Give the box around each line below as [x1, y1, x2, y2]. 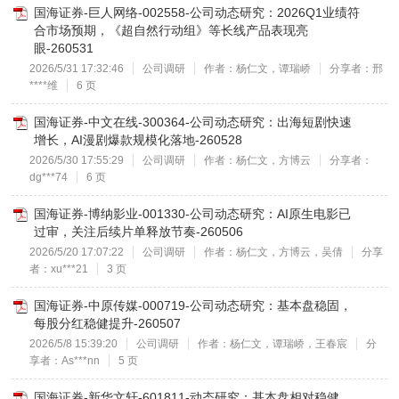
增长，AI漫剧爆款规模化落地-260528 [34, 133, 243, 147]
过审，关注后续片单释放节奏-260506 [34, 224, 244, 239]
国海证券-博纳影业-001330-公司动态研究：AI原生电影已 [34, 207, 352, 221]
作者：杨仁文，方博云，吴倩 [204, 246, 344, 258]
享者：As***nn [29, 354, 101, 367]
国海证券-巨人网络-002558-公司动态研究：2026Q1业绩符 [34, 5, 361, 20]
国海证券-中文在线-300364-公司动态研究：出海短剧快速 [34, 115, 353, 129]
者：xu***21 [29, 263, 89, 275]
